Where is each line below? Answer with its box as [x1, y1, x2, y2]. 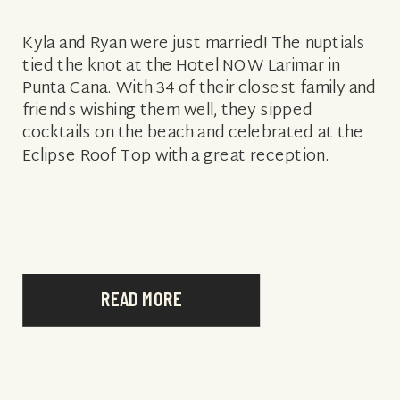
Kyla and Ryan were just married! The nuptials [22, 29, 365, 59]
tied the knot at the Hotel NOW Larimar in [22, 51, 340, 81]
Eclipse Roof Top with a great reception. [22, 141, 375, 171]
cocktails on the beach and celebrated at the [22, 118, 364, 149]
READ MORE [100, 286, 182, 311]
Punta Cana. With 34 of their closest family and [22, 73, 377, 104]
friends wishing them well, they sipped [22, 96, 312, 127]
